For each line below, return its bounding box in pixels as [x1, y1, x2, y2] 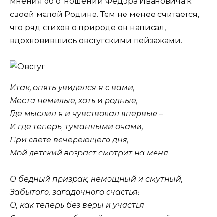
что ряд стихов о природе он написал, [10, 22, 166, 32]
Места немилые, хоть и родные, [10, 95, 138, 105]
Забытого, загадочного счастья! [10, 187, 139, 197]
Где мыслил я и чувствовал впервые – [10, 108, 163, 118]
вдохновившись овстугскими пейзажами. [10, 35, 184, 45]
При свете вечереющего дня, [10, 135, 129, 144]
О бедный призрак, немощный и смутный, [10, 174, 183, 184]
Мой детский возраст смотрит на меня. [10, 148, 170, 157]
